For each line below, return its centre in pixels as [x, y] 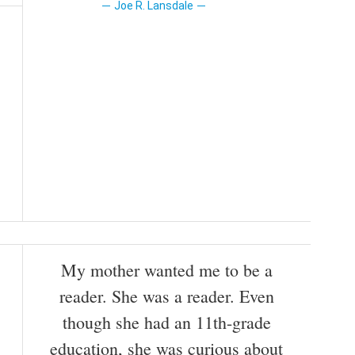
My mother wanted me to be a [166, 270]
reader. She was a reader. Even [166, 296]
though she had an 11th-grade [166, 323]
